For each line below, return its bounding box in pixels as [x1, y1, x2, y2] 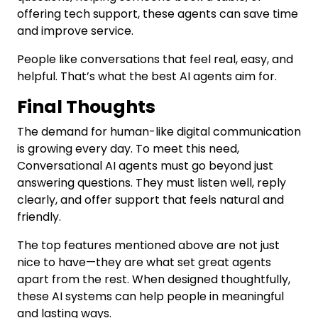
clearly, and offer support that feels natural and [17, 192, 284, 208]
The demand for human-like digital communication [17, 124, 301, 140]
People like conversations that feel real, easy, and [17, 51, 293, 67]
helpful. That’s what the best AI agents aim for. [17, 68, 277, 84]
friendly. [17, 209, 61, 225]
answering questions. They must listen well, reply [17, 175, 286, 191]
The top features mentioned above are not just [17, 237, 280, 253]
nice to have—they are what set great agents [17, 254, 271, 270]
